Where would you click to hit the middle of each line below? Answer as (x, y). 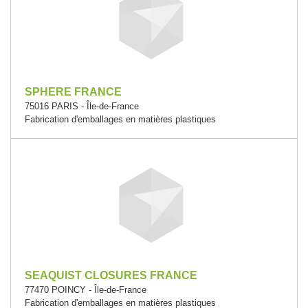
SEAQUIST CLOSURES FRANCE (111, 275)
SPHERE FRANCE (73, 92)
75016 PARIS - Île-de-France (82, 106)
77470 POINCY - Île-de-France (86, 290)
